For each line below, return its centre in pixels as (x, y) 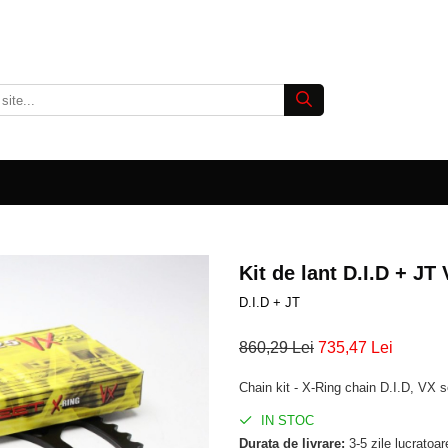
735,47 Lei (355, 347)
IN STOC (285, 420)
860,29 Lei (276, 347)
